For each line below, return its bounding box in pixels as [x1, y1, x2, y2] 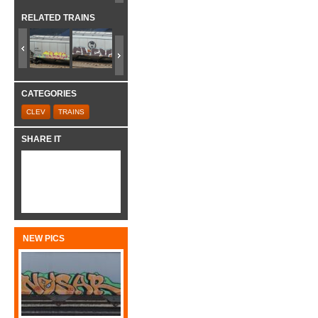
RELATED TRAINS [21, 13, 95, 23]
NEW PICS [23, 233, 65, 243]
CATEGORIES [21, 88, 77, 99]
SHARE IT [21, 134, 61, 145]
